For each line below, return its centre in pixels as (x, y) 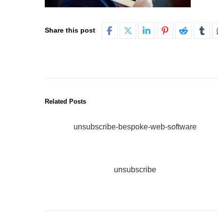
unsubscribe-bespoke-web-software (135, 127)
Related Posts (65, 101)
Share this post (70, 30)
